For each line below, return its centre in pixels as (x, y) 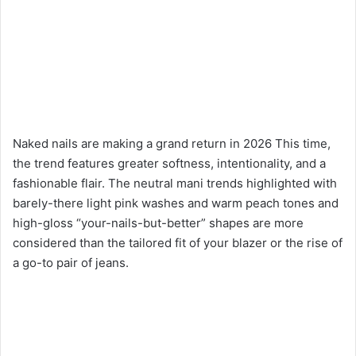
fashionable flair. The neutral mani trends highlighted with (175, 183)
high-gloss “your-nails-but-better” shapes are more (158, 222)
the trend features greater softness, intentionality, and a (169, 163)
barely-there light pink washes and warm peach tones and (176, 203)
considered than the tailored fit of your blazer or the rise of (178, 242)
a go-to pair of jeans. (71, 262)
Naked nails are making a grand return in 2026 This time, (172, 143)
